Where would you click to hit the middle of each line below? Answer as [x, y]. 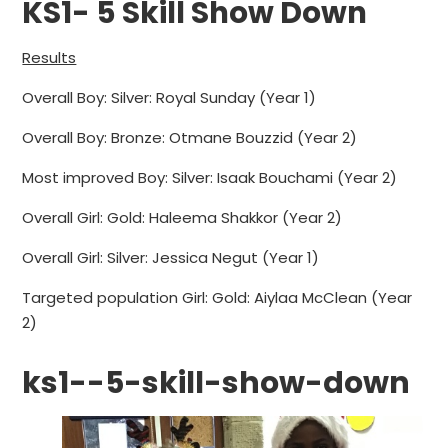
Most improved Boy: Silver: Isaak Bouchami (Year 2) [210, 178]
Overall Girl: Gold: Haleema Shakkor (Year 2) [182, 218]
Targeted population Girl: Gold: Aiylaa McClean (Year [217, 298]
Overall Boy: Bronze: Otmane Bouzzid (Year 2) [190, 138]
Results [49, 58]
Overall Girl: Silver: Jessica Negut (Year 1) [171, 258]
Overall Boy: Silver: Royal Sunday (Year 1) [169, 98]
